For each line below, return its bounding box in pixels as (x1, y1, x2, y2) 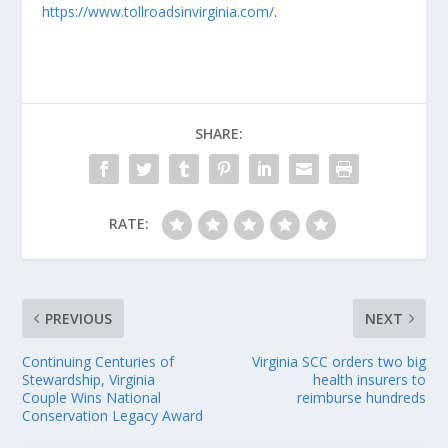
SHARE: (195, 124, 243, 144)
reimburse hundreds (296, 388, 426, 408)
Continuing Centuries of (22, 352, 175, 372)
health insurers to (312, 370, 426, 390)
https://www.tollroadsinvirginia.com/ (42, 2, 275, 22)
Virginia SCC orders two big (251, 352, 426, 372)
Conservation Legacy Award (22, 406, 204, 426)
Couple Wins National (22, 388, 162, 408)
